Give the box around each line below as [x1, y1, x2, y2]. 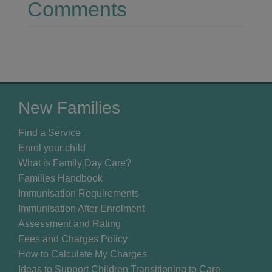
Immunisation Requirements [18, 188, 139, 199]
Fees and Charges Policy [18, 233, 127, 244]
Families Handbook [18, 172, 103, 183]
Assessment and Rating [18, 218, 121, 229]
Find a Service [18, 127, 81, 138]
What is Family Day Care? [18, 157, 131, 168]
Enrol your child [18, 142, 86, 153]
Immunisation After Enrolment [18, 203, 144, 214]
